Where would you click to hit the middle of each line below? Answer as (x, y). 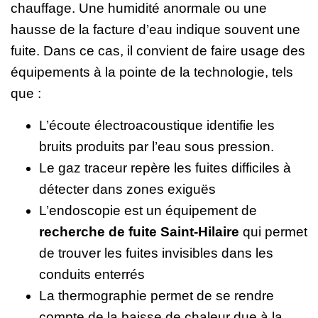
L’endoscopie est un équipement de (148, 210)
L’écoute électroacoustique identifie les (157, 125)
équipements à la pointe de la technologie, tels (152, 72)
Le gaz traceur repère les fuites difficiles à (165, 168)
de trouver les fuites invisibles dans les (156, 253)
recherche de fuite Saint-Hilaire (139, 231)
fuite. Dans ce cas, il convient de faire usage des (158, 50)
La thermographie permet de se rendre (157, 295)
